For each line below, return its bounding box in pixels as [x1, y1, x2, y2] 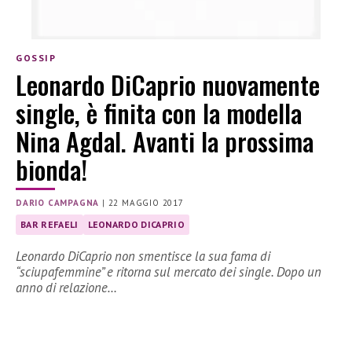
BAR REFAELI [20, 218, 79, 231]
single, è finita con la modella [16, 94, 302, 132]
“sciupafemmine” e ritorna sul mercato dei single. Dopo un [16, 263, 321, 281]
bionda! [16, 151, 87, 189]
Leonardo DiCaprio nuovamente [16, 66, 320, 104]
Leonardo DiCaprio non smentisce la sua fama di [16, 247, 270, 266]
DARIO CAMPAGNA [16, 197, 100, 209]
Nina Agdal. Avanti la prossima [16, 123, 313, 160]
